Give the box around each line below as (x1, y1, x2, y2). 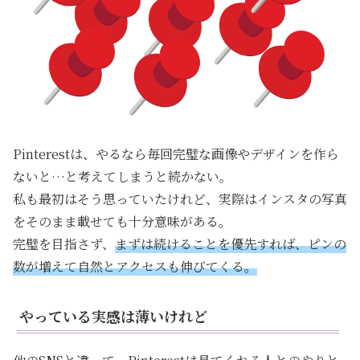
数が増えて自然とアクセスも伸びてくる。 (13, 256, 257, 276)
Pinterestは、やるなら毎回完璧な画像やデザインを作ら (13, 144, 339, 163)
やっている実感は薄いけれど (19, 305, 207, 326)
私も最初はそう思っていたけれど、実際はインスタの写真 (13, 189, 347, 208)
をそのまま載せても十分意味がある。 (13, 211, 231, 231)
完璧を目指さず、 (13, 234, 115, 253)
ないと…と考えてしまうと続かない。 (13, 166, 232, 186)
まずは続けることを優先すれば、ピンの (115, 234, 346, 253)
